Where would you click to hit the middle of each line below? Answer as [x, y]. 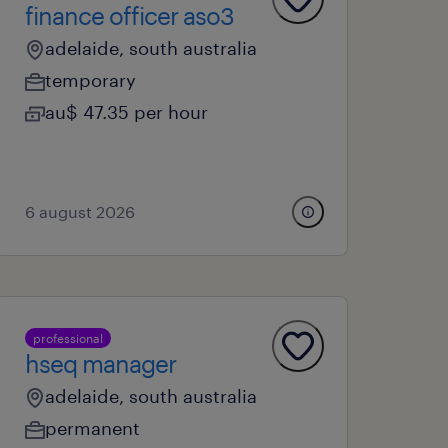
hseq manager [101, 363]
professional [68, 338]
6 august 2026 [80, 211]
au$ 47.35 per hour [127, 112]
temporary [91, 80]
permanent [93, 428]
